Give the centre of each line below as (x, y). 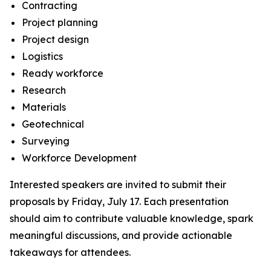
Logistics (42, 56)
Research (44, 90)
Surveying (46, 141)
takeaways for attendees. (70, 252)
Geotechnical (53, 124)
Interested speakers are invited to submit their (118, 184)
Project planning (60, 22)
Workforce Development (79, 158)
